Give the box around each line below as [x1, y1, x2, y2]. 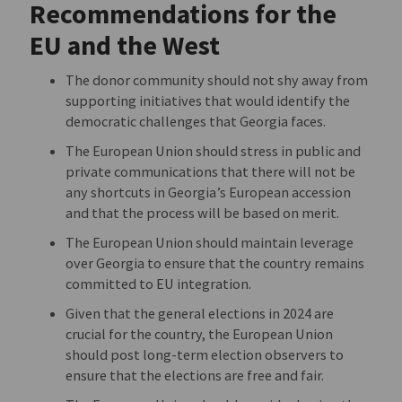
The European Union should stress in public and [66, 142, 362, 161]
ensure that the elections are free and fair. [66, 366, 325, 385]
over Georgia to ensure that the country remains [66, 254, 365, 273]
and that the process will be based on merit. [66, 204, 340, 223]
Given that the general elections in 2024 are [66, 304, 335, 323]
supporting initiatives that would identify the [66, 92, 351, 110]
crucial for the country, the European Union [66, 325, 334, 344]
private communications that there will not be [66, 162, 356, 181]
